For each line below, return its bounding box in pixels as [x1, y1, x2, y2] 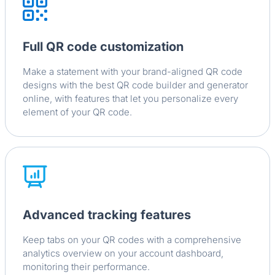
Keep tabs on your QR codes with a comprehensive [23, 234, 241, 246]
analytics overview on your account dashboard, [23, 247, 223, 260]
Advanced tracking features [23, 207, 191, 223]
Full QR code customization [23, 39, 184, 55]
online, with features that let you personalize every [23, 93, 238, 105]
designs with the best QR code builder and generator [23, 79, 248, 91]
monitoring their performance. [23, 261, 150, 273]
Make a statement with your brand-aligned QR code [23, 66, 242, 78]
